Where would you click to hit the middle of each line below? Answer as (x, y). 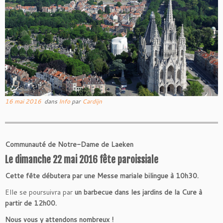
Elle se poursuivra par (40, 192)
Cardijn (92, 102)
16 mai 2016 (23, 102)
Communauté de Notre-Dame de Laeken (69, 145)
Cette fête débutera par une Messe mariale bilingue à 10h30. (102, 176)
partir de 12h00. (31, 203)
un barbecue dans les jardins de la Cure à (138, 192)
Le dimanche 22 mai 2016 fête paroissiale (82, 160)
